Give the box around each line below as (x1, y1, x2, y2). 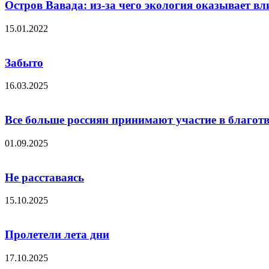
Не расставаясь (5, 171, 84, 184)
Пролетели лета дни (5, 228, 109, 241)
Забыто (5, 56, 43, 69)
